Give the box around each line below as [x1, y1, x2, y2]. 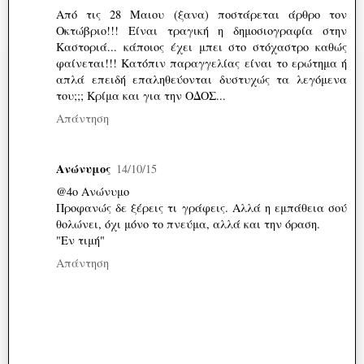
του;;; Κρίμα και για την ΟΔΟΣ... [56, 87, 226, 103]
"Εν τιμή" [56, 232, 105, 248]
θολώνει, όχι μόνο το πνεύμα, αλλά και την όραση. [56, 215, 320, 232]
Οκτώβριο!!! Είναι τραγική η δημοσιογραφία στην [56, 22, 347, 38]
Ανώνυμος [56, 159, 111, 177]
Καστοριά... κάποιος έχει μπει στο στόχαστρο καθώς [56, 38, 347, 54]
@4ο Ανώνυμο [56, 183, 129, 199]
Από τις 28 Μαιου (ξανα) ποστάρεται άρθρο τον [56, 6, 347, 22]
